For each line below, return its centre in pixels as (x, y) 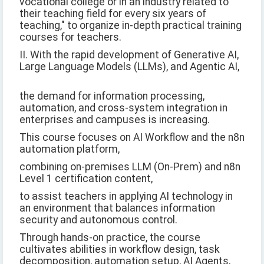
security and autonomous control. (98, 220)
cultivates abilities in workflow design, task (120, 250)
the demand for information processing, (112, 96)
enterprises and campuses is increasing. (115, 120)
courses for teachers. (70, 37)
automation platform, (70, 149)
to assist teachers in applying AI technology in (126, 197)
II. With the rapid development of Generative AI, (129, 55)
